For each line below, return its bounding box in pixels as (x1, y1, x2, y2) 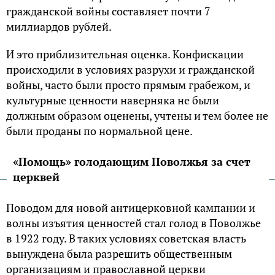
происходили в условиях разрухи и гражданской (6, 61, 255, 77)
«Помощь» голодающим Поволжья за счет (13, 153, 250, 169)
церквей (13, 169, 60, 184)
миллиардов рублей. (6, 18, 112, 34)
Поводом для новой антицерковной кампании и (6, 199, 255, 215)
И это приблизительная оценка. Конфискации (6, 46, 244, 61)
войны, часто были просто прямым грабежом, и (6, 77, 250, 92)
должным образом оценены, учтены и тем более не (6, 107, 268, 123)
